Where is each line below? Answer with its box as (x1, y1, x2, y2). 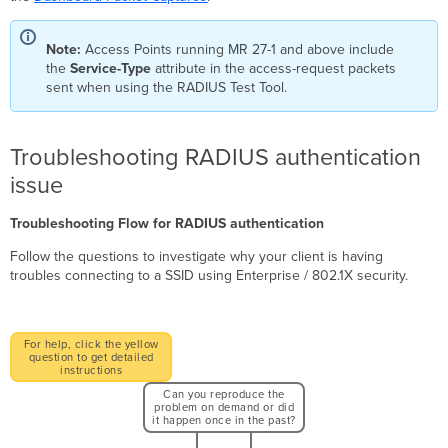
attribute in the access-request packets (155, 59, 397, 77)
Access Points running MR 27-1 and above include (85, 40, 395, 58)
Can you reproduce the (163, 388, 285, 402)
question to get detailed (28, 350, 154, 364)
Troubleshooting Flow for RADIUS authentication (10, 214, 325, 232)
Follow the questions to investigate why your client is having (10, 247, 384, 265)
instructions (60, 363, 123, 377)
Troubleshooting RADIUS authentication (10, 142, 422, 172)
